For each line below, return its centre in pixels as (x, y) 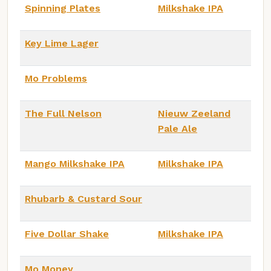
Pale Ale (178, 128)
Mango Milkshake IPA (75, 163)
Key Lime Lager (62, 43)
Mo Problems (56, 78)
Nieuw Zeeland (194, 113)
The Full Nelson (63, 113)
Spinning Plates (63, 8)
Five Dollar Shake (67, 233)
